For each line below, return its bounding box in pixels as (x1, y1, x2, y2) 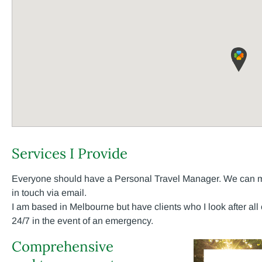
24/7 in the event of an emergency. (12, 216, 153, 226)
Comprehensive (12, 237, 113, 256)
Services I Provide (12, 144, 127, 163)
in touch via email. (12, 188, 87, 198)
